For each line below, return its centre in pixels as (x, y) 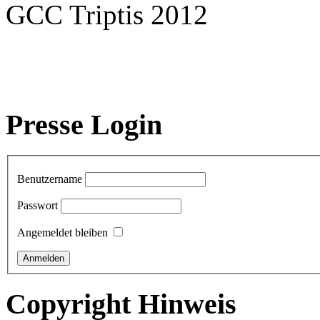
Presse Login (84, 125)
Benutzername (50, 179)
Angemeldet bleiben (62, 232)
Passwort (37, 205)
